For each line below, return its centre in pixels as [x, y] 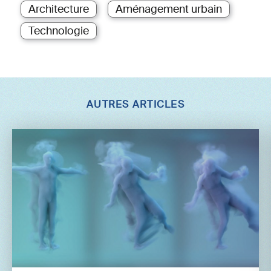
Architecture [59, 9]
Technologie [59, 31]
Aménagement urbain [169, 9]
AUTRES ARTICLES [135, 104]
